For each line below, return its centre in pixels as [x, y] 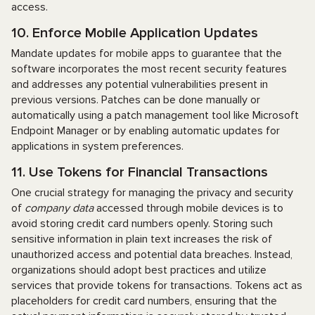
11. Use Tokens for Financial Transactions [140, 172]
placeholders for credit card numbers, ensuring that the [144, 301]
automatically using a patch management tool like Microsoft [155, 115]
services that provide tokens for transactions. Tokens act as [157, 285]
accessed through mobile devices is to [188, 208]
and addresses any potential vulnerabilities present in [140, 84]
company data [59, 208]
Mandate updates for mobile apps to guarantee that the [147, 53]
